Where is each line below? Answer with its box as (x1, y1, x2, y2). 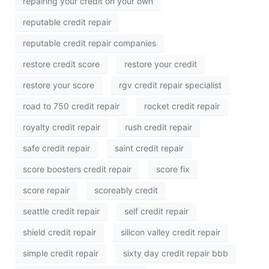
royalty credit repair (23, 122, 100, 133)
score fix (156, 164, 190, 175)
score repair (23, 185, 70, 196)
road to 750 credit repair (23, 101, 119, 112)
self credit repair (124, 206, 189, 217)
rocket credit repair (144, 101, 220, 112)
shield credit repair (23, 227, 96, 238)
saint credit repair (115, 143, 184, 154)
